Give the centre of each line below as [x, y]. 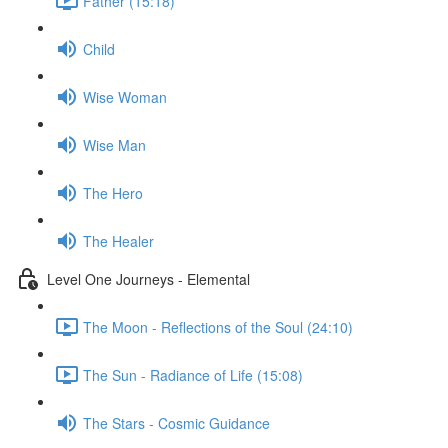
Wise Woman [125, 96]
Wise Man [114, 144]
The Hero [113, 192]
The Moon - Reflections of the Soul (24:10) [218, 326]
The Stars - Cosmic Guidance [176, 422]
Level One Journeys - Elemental [148, 278]
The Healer [118, 240]
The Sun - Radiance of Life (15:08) [193, 374]
